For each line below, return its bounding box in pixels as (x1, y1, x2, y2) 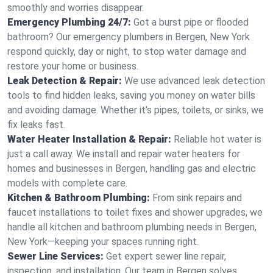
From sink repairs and (152, 192, 242, 204)
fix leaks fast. (7, 119, 65, 130)
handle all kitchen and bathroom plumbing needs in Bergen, (7, 221, 257, 233)
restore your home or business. (7, 60, 138, 72)
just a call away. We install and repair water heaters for (7, 148, 240, 160)
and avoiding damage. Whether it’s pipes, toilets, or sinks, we (7, 104, 264, 116)
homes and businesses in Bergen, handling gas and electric (7, 163, 256, 174)
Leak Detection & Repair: (7, 75, 122, 87)
